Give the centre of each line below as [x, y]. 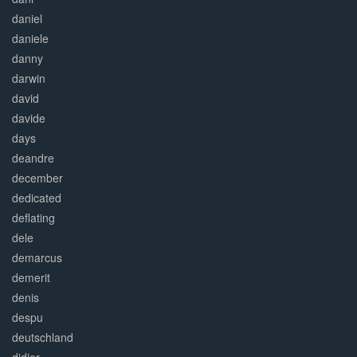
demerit [31, 278]
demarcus [37, 258]
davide [29, 118]
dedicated [37, 198]
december [37, 178]
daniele [30, 39]
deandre [33, 158]
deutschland [43, 337]
